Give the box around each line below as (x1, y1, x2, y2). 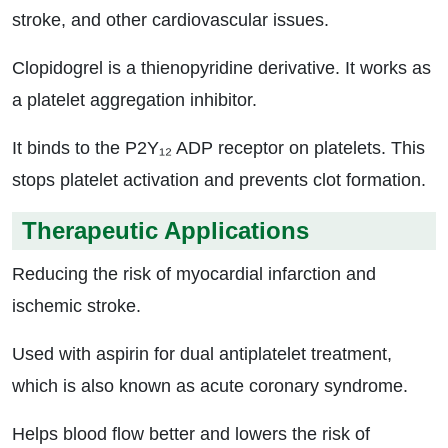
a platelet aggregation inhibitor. (12, 90, 257, 111)
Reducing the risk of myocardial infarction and (12, 264, 376, 285)
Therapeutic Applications (22, 217, 309, 245)
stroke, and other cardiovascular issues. (12, 10, 329, 31)
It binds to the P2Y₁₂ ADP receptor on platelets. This (12, 138, 425, 159)
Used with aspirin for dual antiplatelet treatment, (12, 344, 392, 365)
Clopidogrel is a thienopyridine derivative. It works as (12, 58, 431, 79)
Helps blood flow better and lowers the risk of (12, 424, 370, 445)
